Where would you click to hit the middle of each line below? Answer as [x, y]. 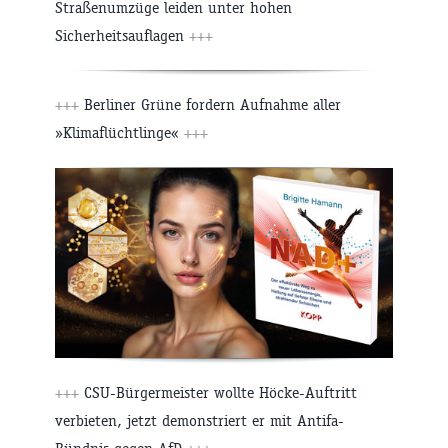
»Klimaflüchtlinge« [119, 132]
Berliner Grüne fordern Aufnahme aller [210, 104]
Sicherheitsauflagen [122, 35]
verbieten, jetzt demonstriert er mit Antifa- [199, 421]
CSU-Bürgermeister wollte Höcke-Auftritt [218, 393]
